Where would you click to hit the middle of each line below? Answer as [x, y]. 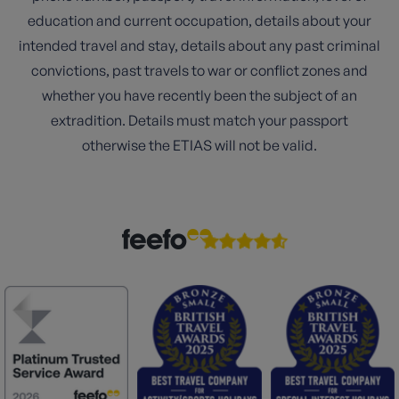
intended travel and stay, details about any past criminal [199, 45]
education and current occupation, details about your [199, 20]
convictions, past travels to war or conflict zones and [199, 70]
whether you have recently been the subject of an [199, 95]
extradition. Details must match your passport [199, 120]
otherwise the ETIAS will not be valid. [199, 145]
